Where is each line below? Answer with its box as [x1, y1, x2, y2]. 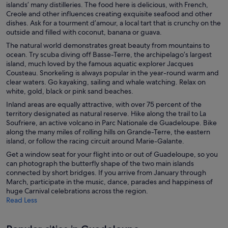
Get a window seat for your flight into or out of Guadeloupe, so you [6, 149, 218, 159]
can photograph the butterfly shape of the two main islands [6, 158, 194, 168]
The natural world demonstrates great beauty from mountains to [6, 40, 210, 50]
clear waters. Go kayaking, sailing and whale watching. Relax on [6, 77, 206, 87]
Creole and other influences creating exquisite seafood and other [6, 9, 212, 18]
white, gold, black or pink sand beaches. [6, 86, 133, 96]
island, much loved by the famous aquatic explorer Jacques [6, 59, 193, 68]
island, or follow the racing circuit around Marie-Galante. [6, 136, 184, 146]
